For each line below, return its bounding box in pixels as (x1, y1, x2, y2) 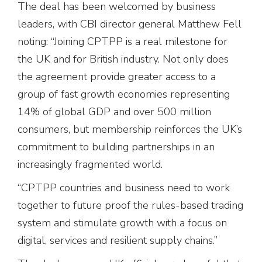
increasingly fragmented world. (18, 157, 163, 171)
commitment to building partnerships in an (18, 139, 215, 154)
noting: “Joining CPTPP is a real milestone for (18, 34, 227, 49)
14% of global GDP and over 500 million (18, 104, 211, 119)
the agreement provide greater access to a (18, 69, 216, 84)
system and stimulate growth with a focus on (18, 215, 227, 230)
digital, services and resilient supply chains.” (18, 233, 218, 247)
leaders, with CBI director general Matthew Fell (18, 16, 242, 31)
